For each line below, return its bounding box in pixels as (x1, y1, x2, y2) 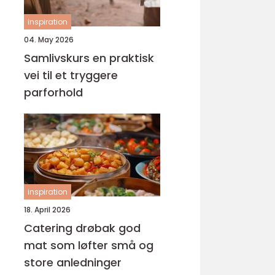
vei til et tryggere (24, 68, 118, 83)
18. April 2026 (24, 204, 71, 215)
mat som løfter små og (24, 238, 153, 253)
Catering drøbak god (24, 220, 118, 236)
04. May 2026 (24, 34, 74, 45)
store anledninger (24, 255, 122, 270)
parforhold (24, 85, 83, 100)
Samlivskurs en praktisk (24, 50, 93, 66)
